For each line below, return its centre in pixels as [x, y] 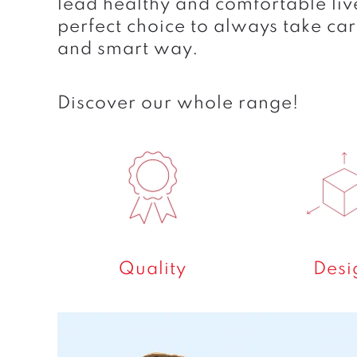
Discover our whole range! [178, 104]
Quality [153, 269]
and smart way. [128, 49]
